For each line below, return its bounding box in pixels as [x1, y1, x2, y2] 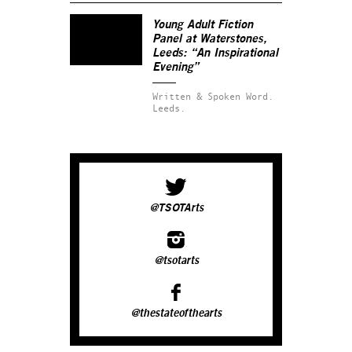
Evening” [152, 60, 199, 73]
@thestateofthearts [130, 307, 222, 319]
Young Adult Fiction [152, 18, 253, 31]
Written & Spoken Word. [152, 90, 273, 102]
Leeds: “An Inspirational [152, 46, 278, 59]
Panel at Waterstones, [152, 32, 267, 45]
